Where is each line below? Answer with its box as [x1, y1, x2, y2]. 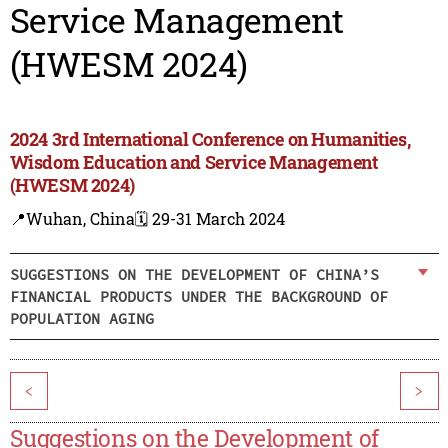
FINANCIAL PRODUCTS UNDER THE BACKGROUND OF [9, 286, 388, 306]
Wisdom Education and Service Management [9, 150, 378, 175]
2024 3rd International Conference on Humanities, [9, 127, 411, 152]
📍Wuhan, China [9, 208, 135, 230]
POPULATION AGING [9, 308, 154, 328]
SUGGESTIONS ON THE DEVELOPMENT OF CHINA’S [9, 264, 379, 284]
